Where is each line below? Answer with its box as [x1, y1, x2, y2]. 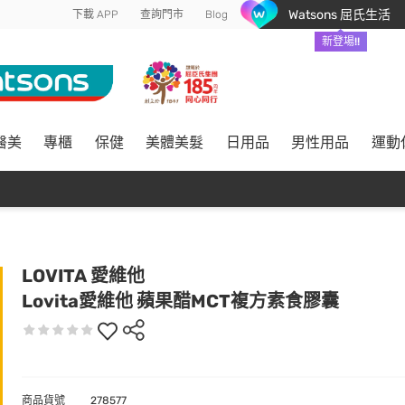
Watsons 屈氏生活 [287, 6, 391, 23]
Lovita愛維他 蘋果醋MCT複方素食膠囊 [22, 290, 339, 312]
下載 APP [72, 7, 118, 21]
